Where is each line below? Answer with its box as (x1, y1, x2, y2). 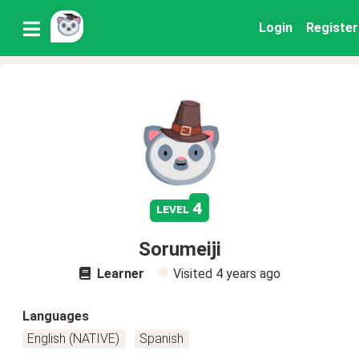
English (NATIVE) (27, 331, 120, 346)
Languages (22, 309, 89, 324)
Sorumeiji (138, 238, 221, 260)
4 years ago (215, 266, 280, 281)
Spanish (139, 331, 184, 346)
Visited (172, 266, 216, 281)
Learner (93, 266, 144, 281)
